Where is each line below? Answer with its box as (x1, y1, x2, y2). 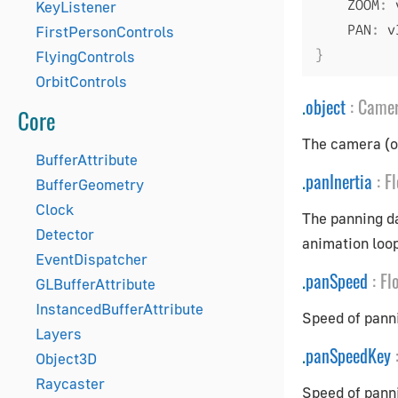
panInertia (306, 168, 372, 195)
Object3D (36, 349, 97, 368)
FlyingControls (36, 47, 135, 66)
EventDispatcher (36, 250, 147, 268)
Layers (36, 324, 82, 343)
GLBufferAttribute (36, 275, 155, 293)
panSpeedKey (306, 342, 391, 369)
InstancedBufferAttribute (36, 299, 203, 318)
